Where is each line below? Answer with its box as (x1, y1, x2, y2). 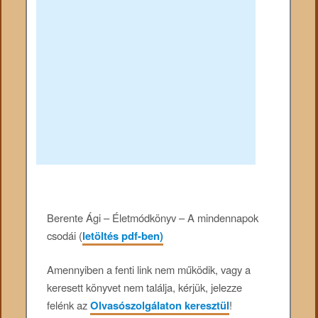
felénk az (47, 297, 91, 313)
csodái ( (47, 227, 83, 243)
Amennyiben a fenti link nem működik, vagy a (47, 262, 251, 278)
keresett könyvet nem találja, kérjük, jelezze (47, 280, 243, 295)
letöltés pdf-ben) (82, 227, 164, 243)
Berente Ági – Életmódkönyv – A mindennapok (47, 209, 259, 225)
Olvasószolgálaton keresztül (90, 297, 230, 314)
